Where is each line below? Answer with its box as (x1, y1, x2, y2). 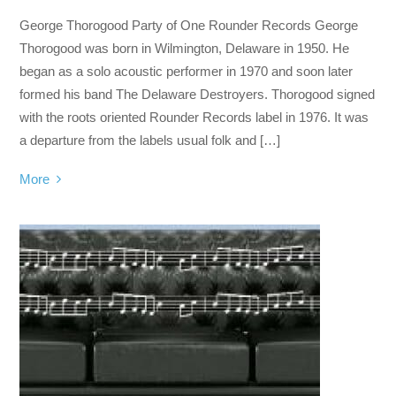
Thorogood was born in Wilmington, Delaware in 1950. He (19, 40, 350, 56)
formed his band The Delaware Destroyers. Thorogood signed (19, 86, 376, 102)
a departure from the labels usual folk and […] (19, 132, 281, 148)
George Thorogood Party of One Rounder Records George (19, 17, 359, 33)
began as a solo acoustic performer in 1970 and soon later (19, 63, 354, 79)
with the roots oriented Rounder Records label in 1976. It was (19, 109, 369, 125)
